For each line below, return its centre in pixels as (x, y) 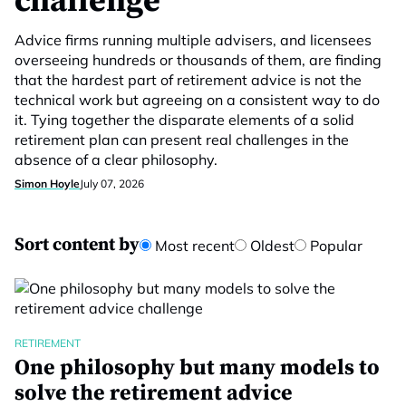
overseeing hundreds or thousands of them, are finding (198, 60)
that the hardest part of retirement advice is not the (188, 80)
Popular (334, 246)
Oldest (271, 246)
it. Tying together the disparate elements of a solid (184, 120)
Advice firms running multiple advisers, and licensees (193, 40)
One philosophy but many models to (197, 368)
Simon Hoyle (47, 184)
